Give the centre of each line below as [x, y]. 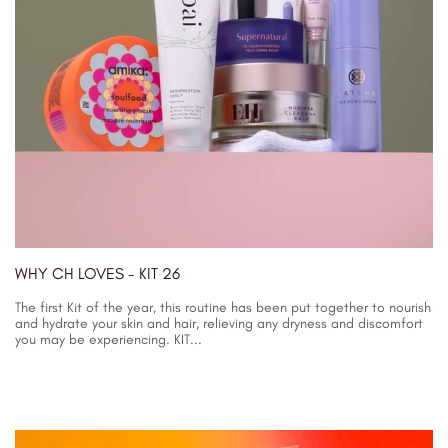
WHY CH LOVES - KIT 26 [97, 273]
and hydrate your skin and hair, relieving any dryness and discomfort [219, 323]
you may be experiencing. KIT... [108, 339]
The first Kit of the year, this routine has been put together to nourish [223, 307]
